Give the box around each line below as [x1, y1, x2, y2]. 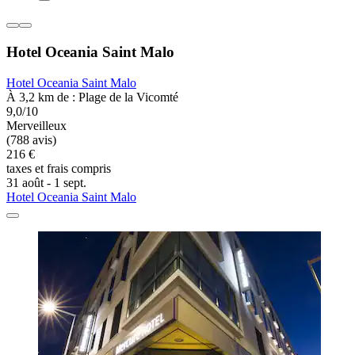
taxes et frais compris [6, 161, 111, 175]
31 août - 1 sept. [6, 175, 86, 189]
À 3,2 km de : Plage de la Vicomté [6, 90, 178, 104]
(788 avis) [6, 132, 56, 147]
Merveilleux [6, 118, 67, 132]
